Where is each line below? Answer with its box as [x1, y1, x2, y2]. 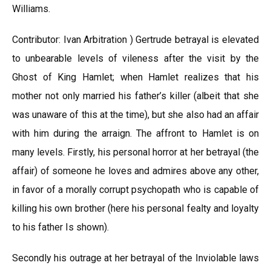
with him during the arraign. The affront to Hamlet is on [12, 128, 259, 139]
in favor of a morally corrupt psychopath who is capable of [12, 184, 259, 195]
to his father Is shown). [12, 221, 109, 233]
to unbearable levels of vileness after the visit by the [12, 53, 259, 64]
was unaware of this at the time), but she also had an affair [12, 109, 259, 120]
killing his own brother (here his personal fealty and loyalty [12, 203, 259, 214]
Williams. [12, 3, 50, 15]
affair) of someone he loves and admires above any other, [12, 165, 259, 177]
